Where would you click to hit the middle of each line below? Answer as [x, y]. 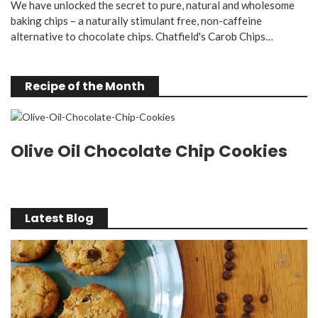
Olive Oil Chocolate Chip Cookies [149, 151]
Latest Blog [59, 218]
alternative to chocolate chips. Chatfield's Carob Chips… [142, 36]
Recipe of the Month [85, 86]
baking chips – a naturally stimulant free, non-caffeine [136, 20]
